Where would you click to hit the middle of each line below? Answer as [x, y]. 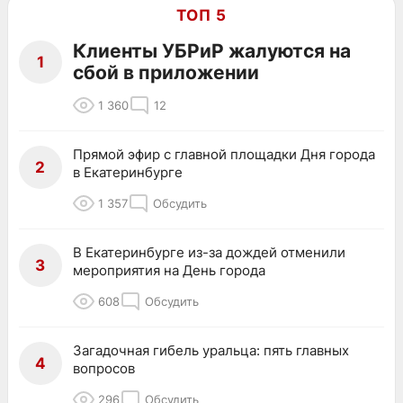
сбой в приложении [166, 73]
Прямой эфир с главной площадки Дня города [224, 155]
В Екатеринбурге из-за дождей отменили [209, 253]
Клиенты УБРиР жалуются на [212, 51]
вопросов [104, 369]
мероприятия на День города [169, 271]
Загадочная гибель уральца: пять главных [211, 351]
